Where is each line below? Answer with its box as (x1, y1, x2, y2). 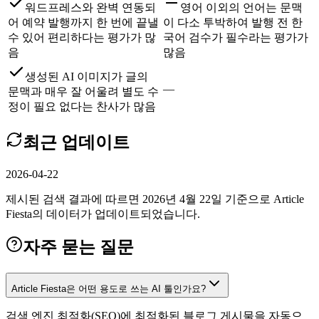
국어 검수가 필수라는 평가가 (163, 31, 308, 43)
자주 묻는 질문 (23, 238, 134, 257)
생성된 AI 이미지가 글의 (25, 70, 148, 83)
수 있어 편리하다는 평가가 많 (8, 31, 156, 43)
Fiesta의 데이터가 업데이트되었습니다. (6, 207, 200, 220)
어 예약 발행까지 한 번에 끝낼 (8, 16, 159, 28)
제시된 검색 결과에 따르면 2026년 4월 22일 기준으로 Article (6, 192, 304, 205)
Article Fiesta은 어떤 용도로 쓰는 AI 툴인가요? (11, 283, 206, 295)
